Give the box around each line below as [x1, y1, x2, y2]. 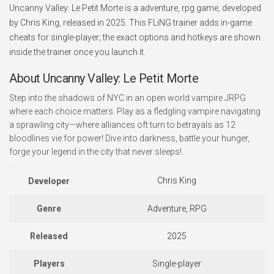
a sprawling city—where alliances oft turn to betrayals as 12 [9, 120, 235, 130]
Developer [28, 176, 70, 186]
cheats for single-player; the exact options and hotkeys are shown [9, 32, 261, 42]
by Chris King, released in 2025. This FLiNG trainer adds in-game [9, 18, 252, 28]
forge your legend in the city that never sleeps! [9, 147, 182, 157]
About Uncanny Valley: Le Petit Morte [9, 71, 198, 86]
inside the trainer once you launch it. [9, 47, 146, 57]
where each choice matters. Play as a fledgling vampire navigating [9, 106, 261, 116]
